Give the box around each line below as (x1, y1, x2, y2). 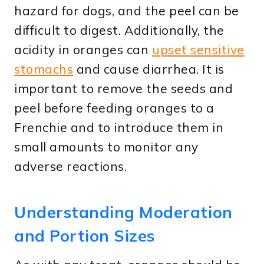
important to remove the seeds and (14, 81, 233, 97)
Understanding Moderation (14, 202, 233, 222)
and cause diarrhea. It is (73, 61, 225, 77)
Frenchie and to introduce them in (14, 120, 224, 136)
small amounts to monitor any (14, 139, 199, 155)
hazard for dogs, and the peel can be (14, 3, 239, 19)
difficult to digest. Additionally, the (14, 22, 225, 38)
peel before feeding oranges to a (14, 100, 214, 116)
